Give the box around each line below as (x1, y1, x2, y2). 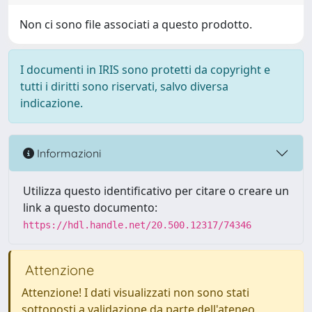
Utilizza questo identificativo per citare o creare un (23, 183, 289, 198)
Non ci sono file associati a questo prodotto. (19, 17, 252, 32)
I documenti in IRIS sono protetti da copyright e (20, 62, 270, 77)
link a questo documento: (23, 200, 157, 215)
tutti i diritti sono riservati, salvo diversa (20, 79, 228, 94)
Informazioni (34, 146, 101, 160)
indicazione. (20, 95, 83, 111)
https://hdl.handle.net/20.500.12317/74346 (23, 219, 251, 231)
